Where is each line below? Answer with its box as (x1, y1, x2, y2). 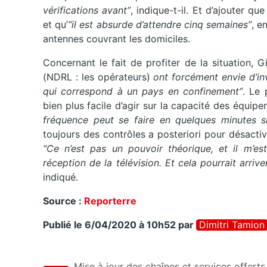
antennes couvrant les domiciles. (43, 33, 190, 45)
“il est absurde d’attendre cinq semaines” (68, 18, 252, 31)
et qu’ (43, 18, 69, 31)
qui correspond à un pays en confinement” (43, 85, 243, 98)
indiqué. (43, 171, 78, 184)
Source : (43, 195, 84, 207)
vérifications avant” (43, 4, 131, 17)
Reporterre (84, 195, 136, 207)
